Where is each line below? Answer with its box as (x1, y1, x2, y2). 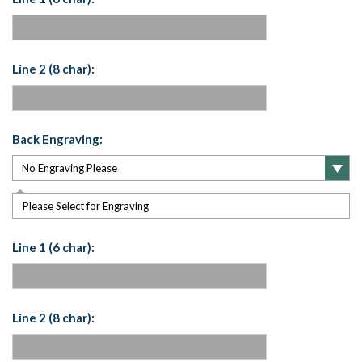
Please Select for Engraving (23, 200, 149, 213)
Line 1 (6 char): (12, 240, 95, 255)
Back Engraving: (12, 132, 103, 147)
